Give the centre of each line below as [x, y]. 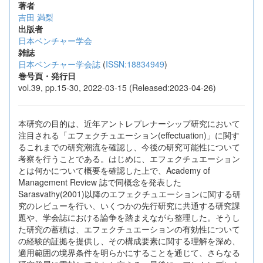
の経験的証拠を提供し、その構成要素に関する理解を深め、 [129, 241]
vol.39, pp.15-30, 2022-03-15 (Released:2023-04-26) [117, 87]
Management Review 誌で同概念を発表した [100, 182]
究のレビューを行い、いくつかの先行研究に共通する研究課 [129, 205]
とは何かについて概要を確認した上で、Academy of [114, 170]
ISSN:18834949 [135, 64]
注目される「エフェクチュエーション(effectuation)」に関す [129, 135]
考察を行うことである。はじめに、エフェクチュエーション [129, 159]
